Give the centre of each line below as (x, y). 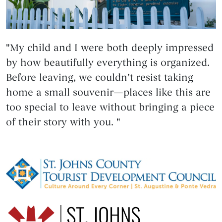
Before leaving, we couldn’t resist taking (100, 78)
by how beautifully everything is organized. (108, 63)
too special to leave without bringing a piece (110, 108)
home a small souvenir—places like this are (108, 93)
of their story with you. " (63, 123)
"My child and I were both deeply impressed (110, 48)
